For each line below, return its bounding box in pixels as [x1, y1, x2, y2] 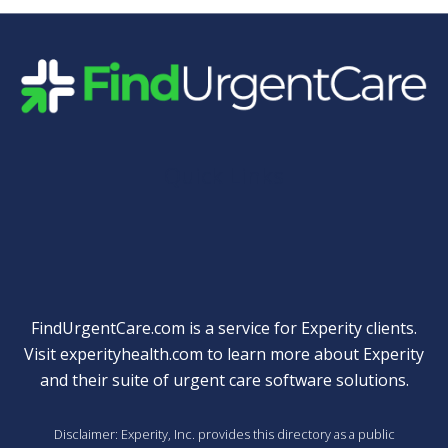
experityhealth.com [60, 342, 203, 365]
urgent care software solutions [172, 368, 406, 391]
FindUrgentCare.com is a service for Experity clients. [31, 316, 417, 339]
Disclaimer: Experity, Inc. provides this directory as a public [53, 424, 395, 443]
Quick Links [164, 160, 284, 192]
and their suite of [39, 368, 173, 391]
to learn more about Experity [203, 342, 424, 365]
